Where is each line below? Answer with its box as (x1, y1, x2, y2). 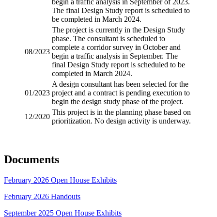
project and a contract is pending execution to (52, 89, 190, 97)
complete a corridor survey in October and (52, 43, 181, 52)
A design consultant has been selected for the (52, 80, 188, 89)
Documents (4, 153, 59, 166)
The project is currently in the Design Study (52, 26, 185, 34)
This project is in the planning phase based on (52, 108, 191, 117)
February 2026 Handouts (4, 192, 80, 201)
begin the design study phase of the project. (52, 97, 184, 106)
